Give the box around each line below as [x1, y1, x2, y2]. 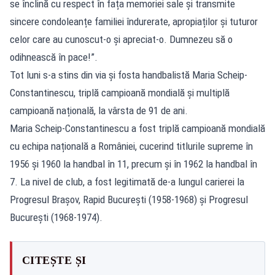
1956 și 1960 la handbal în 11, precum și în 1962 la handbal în [10, 157, 257, 170]
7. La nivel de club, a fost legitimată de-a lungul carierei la [10, 175, 244, 188]
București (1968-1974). [10, 211, 103, 223]
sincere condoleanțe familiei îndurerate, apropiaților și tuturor [10, 15, 258, 28]
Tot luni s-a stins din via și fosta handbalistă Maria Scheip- [10, 68, 247, 81]
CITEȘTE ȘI [22, 254, 87, 266]
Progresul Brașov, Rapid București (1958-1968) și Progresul [10, 193, 248, 206]
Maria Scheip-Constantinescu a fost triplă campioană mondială [10, 122, 265, 134]
